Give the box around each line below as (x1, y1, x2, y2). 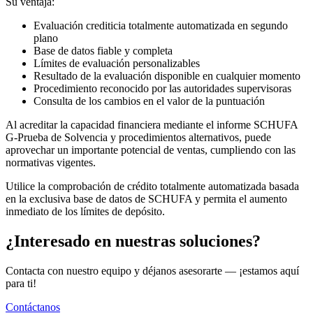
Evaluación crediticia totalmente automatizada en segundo (34, 20, 288, 32)
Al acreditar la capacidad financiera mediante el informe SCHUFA (6, 119, 298, 131)
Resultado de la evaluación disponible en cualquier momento (34, 70, 300, 82)
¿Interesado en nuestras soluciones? (6, 232, 261, 251)
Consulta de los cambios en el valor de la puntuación (34, 95, 265, 108)
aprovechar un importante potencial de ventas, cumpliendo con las (6, 144, 296, 156)
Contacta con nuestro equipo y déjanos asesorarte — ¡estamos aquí (6, 265, 299, 277)
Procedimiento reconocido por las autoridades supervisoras (34, 82, 291, 95)
